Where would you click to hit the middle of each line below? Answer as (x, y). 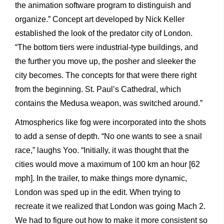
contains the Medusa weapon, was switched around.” (109, 103)
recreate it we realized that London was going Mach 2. (110, 206)
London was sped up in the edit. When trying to (98, 192)
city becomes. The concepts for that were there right (106, 75)
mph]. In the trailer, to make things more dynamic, (101, 178)
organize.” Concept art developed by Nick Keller (100, 19)
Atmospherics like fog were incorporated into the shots (110, 122)
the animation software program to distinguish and (103, 5)
